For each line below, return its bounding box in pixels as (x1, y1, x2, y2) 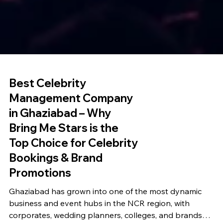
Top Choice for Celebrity (9, 180, 138, 194)
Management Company (9, 135, 133, 149)
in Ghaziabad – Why (9, 150, 111, 164)
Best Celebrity (9, 120, 86, 134)
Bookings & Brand (9, 195, 103, 209)
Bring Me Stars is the (9, 165, 118, 179)
